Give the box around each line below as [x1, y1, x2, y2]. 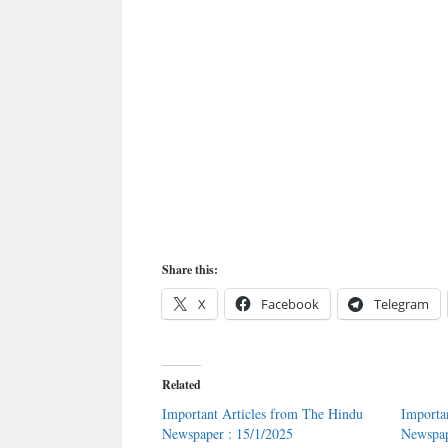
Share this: [162, 261, 218, 279]
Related [162, 376, 201, 394]
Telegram [374, 295, 429, 314]
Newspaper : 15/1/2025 [162, 424, 293, 444]
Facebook [261, 295, 319, 314]
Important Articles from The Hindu [162, 404, 363, 424]
